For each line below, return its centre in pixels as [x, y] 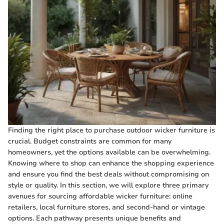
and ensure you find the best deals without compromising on [108, 174]
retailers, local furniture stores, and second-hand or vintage [106, 207]
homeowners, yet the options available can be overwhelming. [109, 152]
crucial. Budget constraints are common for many [90, 141]
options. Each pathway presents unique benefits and [94, 218]
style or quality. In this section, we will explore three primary [108, 185]
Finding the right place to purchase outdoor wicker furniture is [111, 130]
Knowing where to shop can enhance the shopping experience [111, 163]
